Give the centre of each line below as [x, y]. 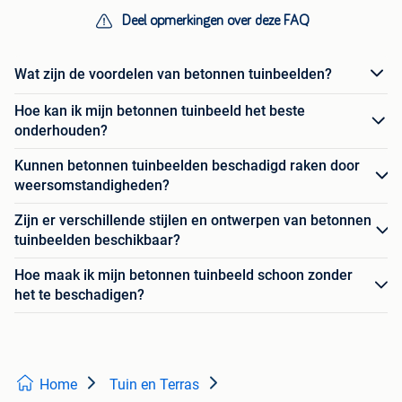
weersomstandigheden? [92, 185]
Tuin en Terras [154, 385]
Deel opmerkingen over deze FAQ [215, 21]
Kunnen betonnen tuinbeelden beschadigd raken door [187, 166]
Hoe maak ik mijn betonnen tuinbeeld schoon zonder [184, 275]
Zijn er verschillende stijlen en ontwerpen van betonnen [193, 220]
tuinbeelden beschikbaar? [97, 240]
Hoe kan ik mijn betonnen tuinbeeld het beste [160, 111]
